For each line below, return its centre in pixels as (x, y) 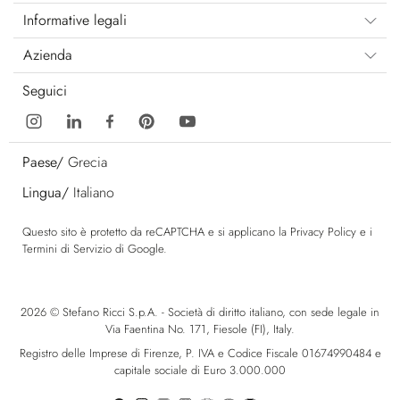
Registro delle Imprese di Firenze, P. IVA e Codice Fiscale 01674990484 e (200, 354)
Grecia (87, 162)
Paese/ (43, 162)
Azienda (48, 55)
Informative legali (75, 20)
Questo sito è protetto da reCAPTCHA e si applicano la (156, 232)
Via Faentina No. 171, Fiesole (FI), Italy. (200, 329)
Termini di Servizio (67, 249)
